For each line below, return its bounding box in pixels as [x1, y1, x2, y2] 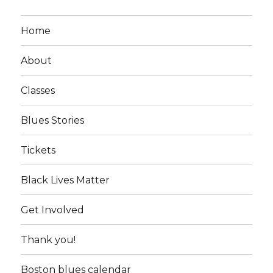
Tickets [21, 144, 56, 156]
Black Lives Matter [21, 174, 110, 186]
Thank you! [21, 233, 76, 246]
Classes [21, 84, 55, 96]
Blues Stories [21, 114, 85, 126]
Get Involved [21, 204, 85, 216]
